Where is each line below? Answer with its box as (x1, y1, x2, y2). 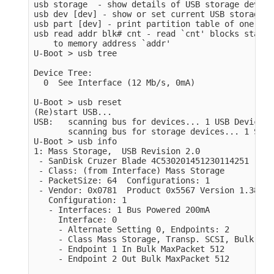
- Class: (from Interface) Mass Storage (34, 165, 225, 176)
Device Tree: (34, 67, 93, 78)
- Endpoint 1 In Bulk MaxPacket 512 (34, 243, 225, 254)
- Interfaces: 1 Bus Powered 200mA (34, 204, 210, 215)
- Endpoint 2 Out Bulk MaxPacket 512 (34, 253, 230, 264)
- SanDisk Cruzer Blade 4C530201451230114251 (34, 155, 250, 166)
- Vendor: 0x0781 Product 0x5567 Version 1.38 (34, 185, 259, 195)
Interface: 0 (34, 214, 117, 224)
